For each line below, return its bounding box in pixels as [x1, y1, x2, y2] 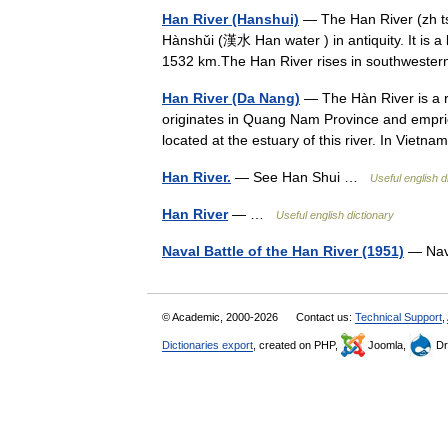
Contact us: [296, 311, 355, 323]
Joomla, [365, 339, 409, 351]
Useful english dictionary [276, 209, 394, 221]
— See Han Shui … [231, 169, 370, 185]
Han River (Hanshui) [162, 11, 299, 27]
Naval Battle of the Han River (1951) [162, 243, 404, 259]
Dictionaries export [162, 339, 253, 351]
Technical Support [355, 311, 442, 323]
